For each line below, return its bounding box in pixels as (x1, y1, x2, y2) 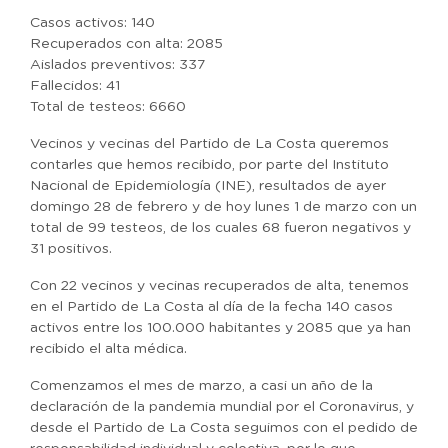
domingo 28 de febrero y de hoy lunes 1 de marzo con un (30, 200, 417, 214)
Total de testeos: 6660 (30, 100, 186, 114)
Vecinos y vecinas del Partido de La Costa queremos (30, 137, 389, 151)
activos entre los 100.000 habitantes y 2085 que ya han (30, 321, 411, 335)
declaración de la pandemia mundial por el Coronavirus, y (30, 400, 414, 414)
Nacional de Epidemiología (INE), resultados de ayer (30, 179, 386, 193)
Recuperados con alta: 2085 (30, 37, 223, 51)
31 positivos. (30, 242, 112, 256)
